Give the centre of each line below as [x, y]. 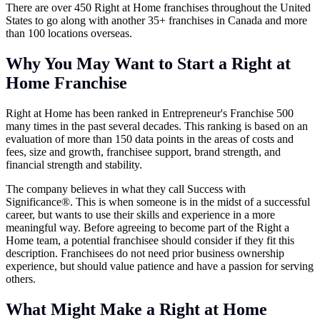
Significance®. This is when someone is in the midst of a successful [158, 201]
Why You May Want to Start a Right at [148, 63]
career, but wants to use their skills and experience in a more [140, 214]
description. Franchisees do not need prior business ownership [145, 253]
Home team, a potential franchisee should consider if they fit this [150, 240]
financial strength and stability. [74, 164]
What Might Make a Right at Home [136, 309]
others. [21, 279]
